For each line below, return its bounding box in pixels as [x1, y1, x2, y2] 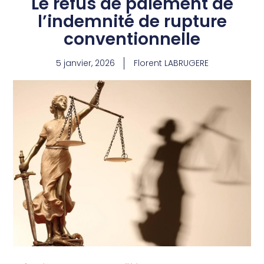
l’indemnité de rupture [37, 10, 227, 34]
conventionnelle [64, 28, 200, 51]
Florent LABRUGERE [133, 57, 209, 70]
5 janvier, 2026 [55, 57, 115, 70]
